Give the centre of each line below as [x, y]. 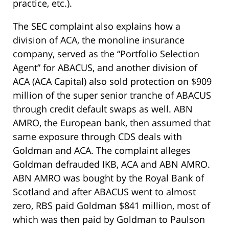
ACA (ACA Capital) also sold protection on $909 [112, 82]
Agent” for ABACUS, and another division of [105, 68]
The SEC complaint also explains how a [97, 26]
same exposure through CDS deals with [97, 137]
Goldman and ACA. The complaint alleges [102, 151]
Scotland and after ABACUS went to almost [104, 192]
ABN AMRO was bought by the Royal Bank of [108, 178]
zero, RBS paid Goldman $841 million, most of [111, 206]
